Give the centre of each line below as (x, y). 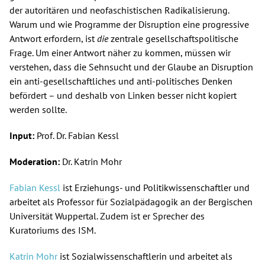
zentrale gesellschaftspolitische (173, 39)
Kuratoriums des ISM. (53, 230)
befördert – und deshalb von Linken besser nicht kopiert (123, 96)
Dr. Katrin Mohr (93, 162)
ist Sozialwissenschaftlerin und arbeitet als (145, 256)
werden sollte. (38, 110)
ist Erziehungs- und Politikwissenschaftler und (156, 188)
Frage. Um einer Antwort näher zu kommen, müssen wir (120, 53)
